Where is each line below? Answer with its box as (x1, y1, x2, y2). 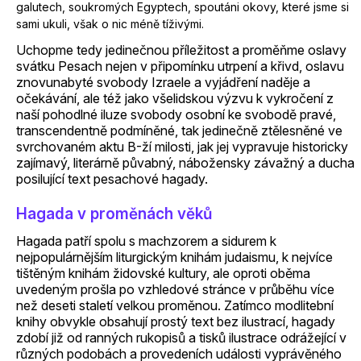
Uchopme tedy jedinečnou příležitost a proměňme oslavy (16, 42, 346, 58)
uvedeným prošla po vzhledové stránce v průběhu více (16, 281, 334, 297)
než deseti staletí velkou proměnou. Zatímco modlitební (16, 297, 334, 313)
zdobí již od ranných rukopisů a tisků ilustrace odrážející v (16, 330, 346, 346)
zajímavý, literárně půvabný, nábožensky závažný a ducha (16, 155, 355, 171)
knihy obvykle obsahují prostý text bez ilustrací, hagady (16, 313, 335, 330)
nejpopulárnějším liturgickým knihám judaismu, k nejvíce (16, 249, 333, 265)
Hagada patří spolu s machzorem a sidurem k (16, 233, 276, 249)
